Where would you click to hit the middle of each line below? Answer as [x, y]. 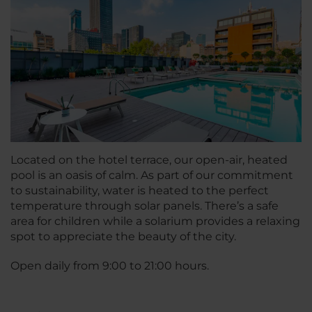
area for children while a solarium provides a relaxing [155, 221]
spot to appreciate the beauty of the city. [123, 236]
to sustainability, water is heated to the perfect [140, 190]
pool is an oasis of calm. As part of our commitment [152, 175]
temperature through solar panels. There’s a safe [145, 205]
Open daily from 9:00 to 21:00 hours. [110, 265]
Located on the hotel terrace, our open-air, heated [149, 159]
